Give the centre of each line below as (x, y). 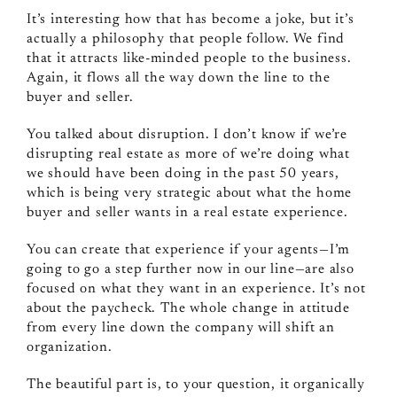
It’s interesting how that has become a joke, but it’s (190, 19)
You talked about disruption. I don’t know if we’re (187, 134)
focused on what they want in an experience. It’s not (196, 288)
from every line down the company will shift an (180, 327)
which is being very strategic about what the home (189, 193)
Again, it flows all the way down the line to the (178, 78)
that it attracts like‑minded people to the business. (189, 58)
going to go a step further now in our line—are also (190, 269)
